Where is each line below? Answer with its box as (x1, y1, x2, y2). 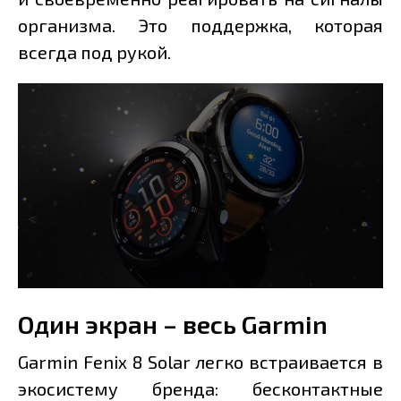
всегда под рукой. (18, 40, 171, 63)
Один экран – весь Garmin (18, 309, 328, 340)
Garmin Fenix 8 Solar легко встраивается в (18, 351, 383, 373)
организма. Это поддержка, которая (18, 13, 383, 36)
